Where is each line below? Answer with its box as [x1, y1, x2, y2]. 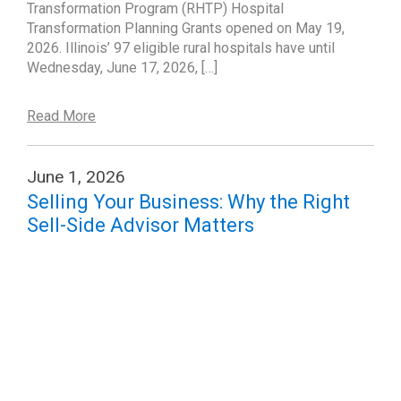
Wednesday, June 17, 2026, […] [27, 59, 218, 76]
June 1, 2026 [27, 166, 125, 187]
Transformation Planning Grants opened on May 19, [27, 20, 345, 37]
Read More [27, 107, 96, 124]
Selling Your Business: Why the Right [27, 191, 350, 213]
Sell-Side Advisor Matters [27, 214, 254, 236]
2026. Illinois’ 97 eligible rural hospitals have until [27, 39, 335, 56]
